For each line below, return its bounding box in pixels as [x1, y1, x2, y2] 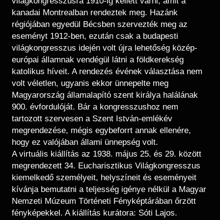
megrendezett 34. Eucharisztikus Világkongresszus [12, 161, 200, 170]
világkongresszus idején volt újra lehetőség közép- [12, 43, 197, 53]
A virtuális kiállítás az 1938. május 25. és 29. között [12, 149, 201, 159]
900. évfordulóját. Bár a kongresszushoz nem [12, 102, 178, 111]
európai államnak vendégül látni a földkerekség [12, 55, 184, 64]
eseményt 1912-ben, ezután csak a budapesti [12, 31, 178, 41]
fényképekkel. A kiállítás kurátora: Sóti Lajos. [12, 208, 177, 218]
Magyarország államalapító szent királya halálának [12, 90, 198, 100]
